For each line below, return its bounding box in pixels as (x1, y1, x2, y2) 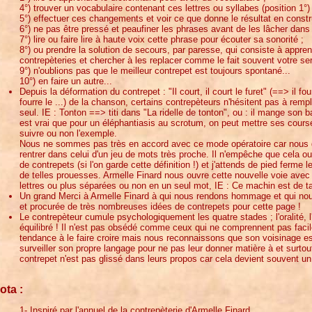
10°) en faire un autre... (19, 75, 112, 86)
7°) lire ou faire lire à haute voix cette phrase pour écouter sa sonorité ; (19, 33, 304, 45)
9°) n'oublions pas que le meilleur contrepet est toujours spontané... (19, 65, 290, 76)
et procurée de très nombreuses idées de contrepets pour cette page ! (19, 201, 301, 212)
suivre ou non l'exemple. (19, 127, 117, 139)
